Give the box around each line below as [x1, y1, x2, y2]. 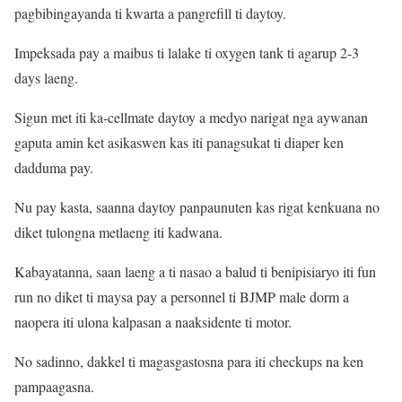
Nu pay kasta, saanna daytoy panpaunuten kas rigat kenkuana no [14, 197, 380, 216]
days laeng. [14, 67, 78, 87]
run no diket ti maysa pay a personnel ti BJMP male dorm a [14, 286, 349, 306]
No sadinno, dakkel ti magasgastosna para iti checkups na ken [14, 351, 363, 371]
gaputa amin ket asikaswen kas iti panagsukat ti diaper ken [14, 132, 344, 152]
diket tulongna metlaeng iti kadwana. [14, 222, 223, 241]
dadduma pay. [14, 157, 93, 177]
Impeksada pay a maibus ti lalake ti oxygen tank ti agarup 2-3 [14, 42, 359, 62]
